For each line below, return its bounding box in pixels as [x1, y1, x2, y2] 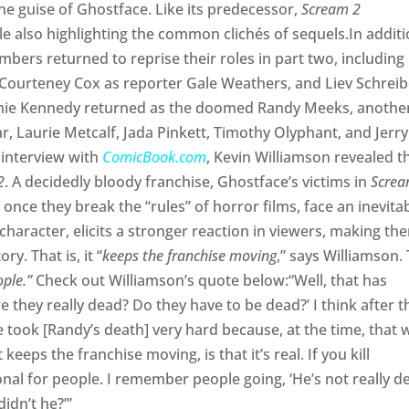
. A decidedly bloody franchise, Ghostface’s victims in [5, 172, 372, 193]
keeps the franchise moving [102, 246, 278, 267]
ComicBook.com [102, 147, 207, 168]
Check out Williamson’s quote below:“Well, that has [32, 270, 388, 291]
